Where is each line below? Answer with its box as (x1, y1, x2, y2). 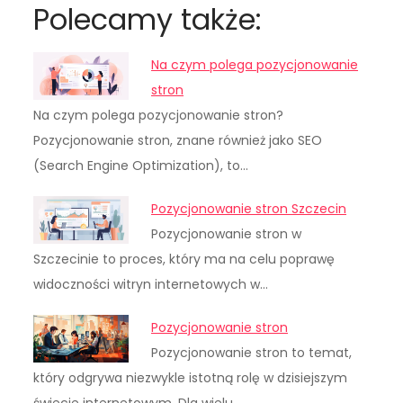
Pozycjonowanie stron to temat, (151, 344, 353, 363)
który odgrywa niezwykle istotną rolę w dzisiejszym (33, 369, 348, 388)
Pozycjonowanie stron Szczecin (151, 200, 347, 219)
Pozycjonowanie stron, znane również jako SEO (33, 131, 323, 150)
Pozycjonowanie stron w (151, 225, 302, 244)
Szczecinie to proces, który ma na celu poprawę (33, 250, 336, 269)
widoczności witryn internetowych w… (33, 275, 269, 294)
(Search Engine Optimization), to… (33, 157, 249, 175)
